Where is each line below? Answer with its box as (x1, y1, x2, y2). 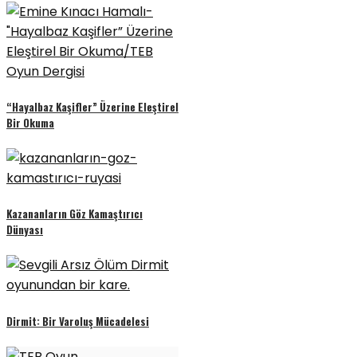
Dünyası (6, 222, 43, 238)
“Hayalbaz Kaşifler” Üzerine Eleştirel (6, 98, 178, 115)
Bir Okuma (6, 114, 54, 131)
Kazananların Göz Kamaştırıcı (6, 206, 143, 222)
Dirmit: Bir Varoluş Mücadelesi (6, 312, 149, 329)
